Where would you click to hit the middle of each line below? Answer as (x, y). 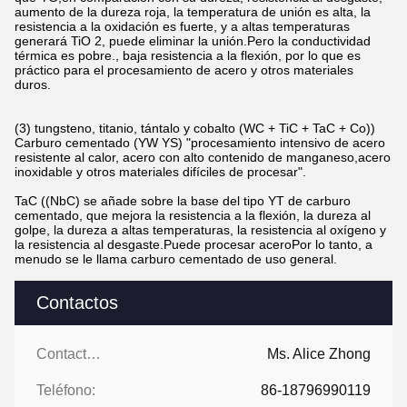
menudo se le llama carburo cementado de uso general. (176, 258)
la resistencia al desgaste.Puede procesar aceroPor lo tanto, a (194, 244)
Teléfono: (66, 390)
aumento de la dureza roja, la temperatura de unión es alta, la (193, 11)
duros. (33, 84)
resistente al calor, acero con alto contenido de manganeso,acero (203, 157)
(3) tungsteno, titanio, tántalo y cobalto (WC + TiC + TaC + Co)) (195, 128)
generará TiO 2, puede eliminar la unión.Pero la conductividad (193, 40)
